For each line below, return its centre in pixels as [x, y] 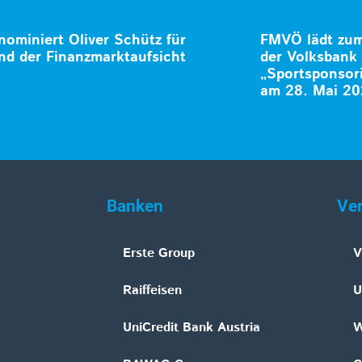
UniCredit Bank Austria [192, 328]
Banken [135, 206]
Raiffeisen [152, 291]
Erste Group [159, 254]
